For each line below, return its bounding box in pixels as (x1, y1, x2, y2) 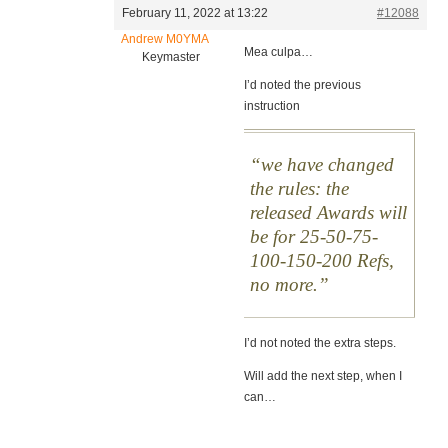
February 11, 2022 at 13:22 (121, 6, 268, 21)
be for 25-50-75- (250, 226, 379, 248)
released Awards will (250, 202, 408, 224)
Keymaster (142, 50, 201, 65)
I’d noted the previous (243, 78, 361, 93)
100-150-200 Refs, (250, 250, 395, 272)
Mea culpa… (243, 45, 313, 60)
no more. (250, 274, 319, 296)
